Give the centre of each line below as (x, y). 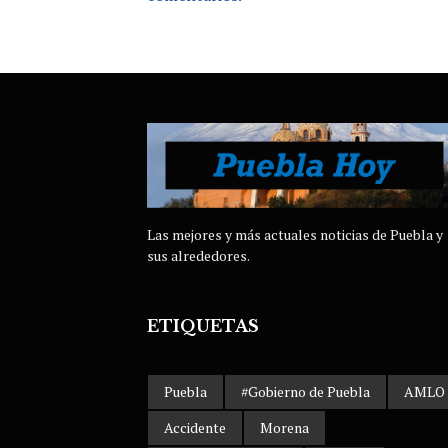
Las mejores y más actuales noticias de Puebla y (295, 235)
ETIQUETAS (203, 326)
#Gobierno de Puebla (305, 392)
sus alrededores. (198, 256)
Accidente (195, 428)
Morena (284, 428)
